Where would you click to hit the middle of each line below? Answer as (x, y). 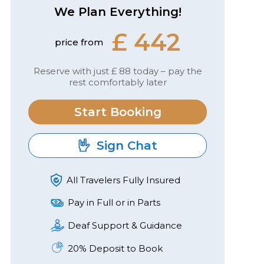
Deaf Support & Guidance (125, 226)
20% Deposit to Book (115, 248)
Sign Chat (125, 145)
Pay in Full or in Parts (114, 203)
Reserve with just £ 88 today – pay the (118, 71)
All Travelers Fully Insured (123, 180)
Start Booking (118, 112)
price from (79, 42)
